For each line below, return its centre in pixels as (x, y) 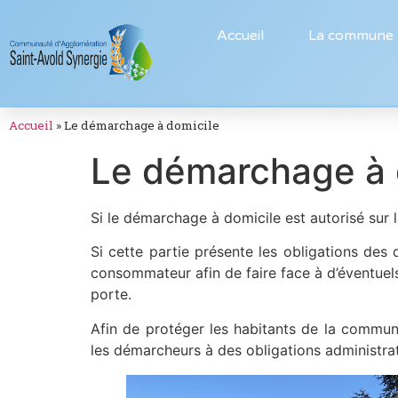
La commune (350, 36)
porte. (111, 295)
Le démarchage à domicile (142, 125)
